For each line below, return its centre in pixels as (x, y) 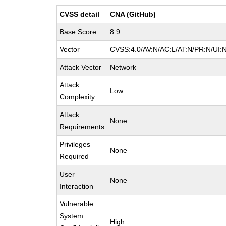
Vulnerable (77, 204)
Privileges (75, 144)
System (72, 216)
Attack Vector (81, 67)
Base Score (78, 32)
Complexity (77, 97)
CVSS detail (80, 14)
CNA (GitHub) (133, 14)
